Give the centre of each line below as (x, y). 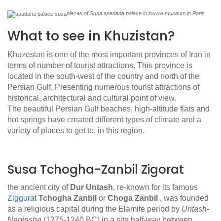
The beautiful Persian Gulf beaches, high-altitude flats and (109, 109)
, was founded (184, 198)
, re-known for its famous (155, 187)
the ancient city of (39, 187)
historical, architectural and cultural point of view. (92, 98)
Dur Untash (92, 187)
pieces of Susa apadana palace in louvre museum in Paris (136, 14)
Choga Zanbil (133, 198)
